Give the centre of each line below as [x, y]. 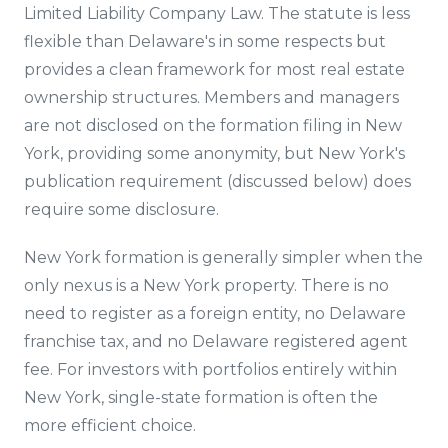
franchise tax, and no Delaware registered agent [216, 341]
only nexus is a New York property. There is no [206, 285]
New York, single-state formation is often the [201, 397]
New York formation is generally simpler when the [223, 257]
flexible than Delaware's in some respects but [205, 41]
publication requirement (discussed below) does [217, 181]
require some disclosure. [121, 209]
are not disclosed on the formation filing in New [213, 125]
